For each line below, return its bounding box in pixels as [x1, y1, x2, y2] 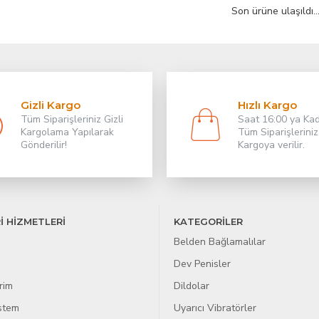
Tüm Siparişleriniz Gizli [20, 113, 123, 126]
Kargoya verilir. [237, 138, 305, 152]
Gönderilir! [20, 138, 67, 152]
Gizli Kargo [20, 98, 80, 112]
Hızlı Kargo [237, 98, 297, 112]
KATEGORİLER [174, 216, 243, 227]
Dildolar [174, 279, 209, 293]
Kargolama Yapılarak [20, 125, 114, 139]
